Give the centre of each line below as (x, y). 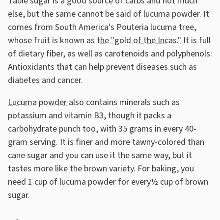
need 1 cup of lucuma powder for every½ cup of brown (108, 182)
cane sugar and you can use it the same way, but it (100, 156)
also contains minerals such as (123, 103)
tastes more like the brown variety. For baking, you (101, 169)
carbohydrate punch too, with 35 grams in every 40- (102, 129)
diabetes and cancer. (46, 81)
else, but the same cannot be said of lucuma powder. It (109, 14)
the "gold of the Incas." (139, 41)
